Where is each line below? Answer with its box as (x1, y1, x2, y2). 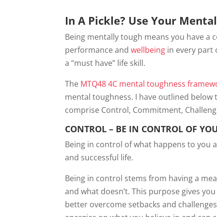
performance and (65, 45, 131, 56)
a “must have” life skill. (65, 58, 146, 69)
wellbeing (131, 45, 166, 56)
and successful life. (65, 152, 134, 163)
